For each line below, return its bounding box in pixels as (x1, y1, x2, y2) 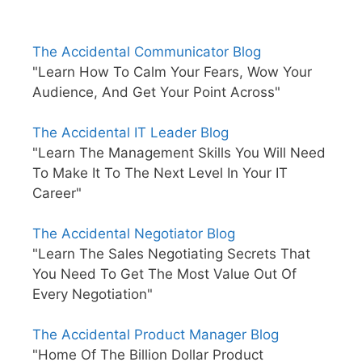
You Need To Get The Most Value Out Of (32, 266, 297, 283)
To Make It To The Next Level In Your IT (32, 165, 288, 182)
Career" (32, 185, 82, 202)
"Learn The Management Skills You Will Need (32, 145, 326, 162)
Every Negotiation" (32, 286, 153, 303)
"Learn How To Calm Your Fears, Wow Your (32, 64, 312, 81)
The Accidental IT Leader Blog (32, 124, 229, 141)
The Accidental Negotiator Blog (32, 225, 235, 242)
